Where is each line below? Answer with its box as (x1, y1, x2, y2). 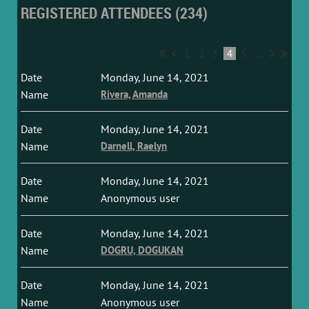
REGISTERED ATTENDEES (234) (21, 3, 208, 23)
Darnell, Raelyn (101, 139, 168, 152)
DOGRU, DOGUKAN (101, 243, 184, 257)
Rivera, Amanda (101, 88, 168, 101)
